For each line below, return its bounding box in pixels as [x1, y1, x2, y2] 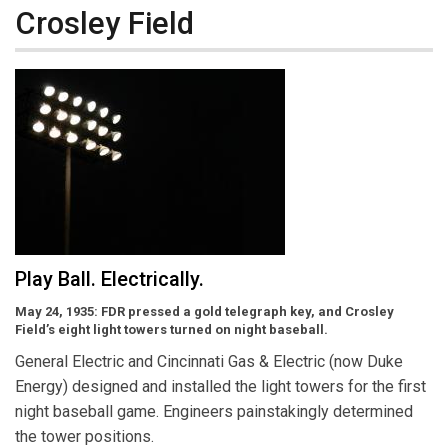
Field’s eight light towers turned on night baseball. [15, 322, 328, 338]
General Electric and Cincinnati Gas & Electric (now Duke [15, 352, 403, 372]
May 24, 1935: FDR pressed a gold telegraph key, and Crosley [15, 304, 394, 320]
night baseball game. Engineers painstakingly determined [15, 402, 413, 422]
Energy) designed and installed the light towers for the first [15, 377, 426, 397]
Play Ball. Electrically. [15, 267, 204, 292]
